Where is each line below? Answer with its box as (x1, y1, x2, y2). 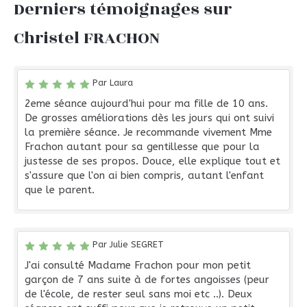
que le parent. (25, 184, 95, 196)
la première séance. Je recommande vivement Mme (25, 126, 272, 138)
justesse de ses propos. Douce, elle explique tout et (25, 155, 280, 167)
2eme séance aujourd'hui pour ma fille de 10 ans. (25, 97, 268, 110)
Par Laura (93, 77, 133, 88)
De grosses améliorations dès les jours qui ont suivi (25, 112, 274, 124)
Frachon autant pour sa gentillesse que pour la (25, 140, 260, 153)
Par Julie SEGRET (93, 239, 164, 249)
